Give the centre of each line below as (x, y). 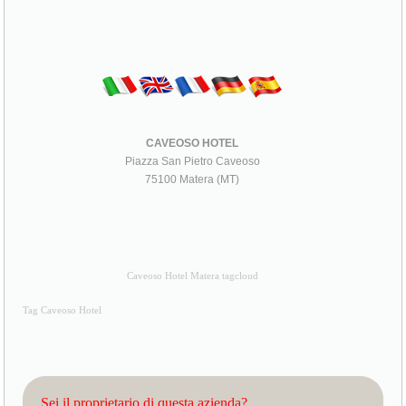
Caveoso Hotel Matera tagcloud (192, 275)
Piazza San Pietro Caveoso (192, 161)
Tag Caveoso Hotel (63, 310)
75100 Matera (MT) (193, 179)
